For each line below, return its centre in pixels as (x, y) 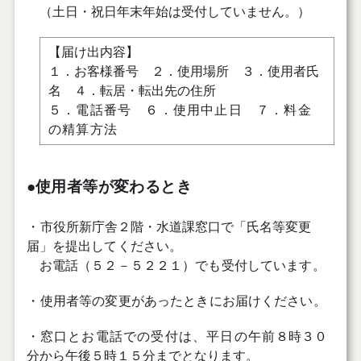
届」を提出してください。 (104, 246)
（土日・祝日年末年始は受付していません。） (168, 12)
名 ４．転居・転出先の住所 (132, 91)
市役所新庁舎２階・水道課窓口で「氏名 (156, 226)
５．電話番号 (90, 110)
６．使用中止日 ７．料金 (222, 110)
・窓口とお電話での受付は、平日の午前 (151, 336)
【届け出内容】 (93, 52)
